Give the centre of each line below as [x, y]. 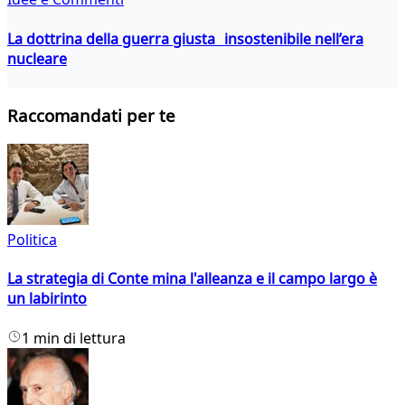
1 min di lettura [74, 338]
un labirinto [47, 299]
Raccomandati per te [91, 116]
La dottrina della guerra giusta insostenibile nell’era [185, 38]
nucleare [37, 58]
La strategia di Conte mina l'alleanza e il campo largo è [192, 279]
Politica [32, 240]
